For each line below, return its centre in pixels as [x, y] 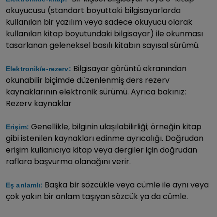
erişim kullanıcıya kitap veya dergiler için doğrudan [101, 150]
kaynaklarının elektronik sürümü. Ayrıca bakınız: [96, 92]
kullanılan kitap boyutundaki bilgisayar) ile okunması [104, 34]
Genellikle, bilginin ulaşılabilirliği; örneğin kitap [115, 127]
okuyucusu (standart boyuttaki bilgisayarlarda [93, 10]
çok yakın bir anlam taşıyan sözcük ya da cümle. [97, 196]
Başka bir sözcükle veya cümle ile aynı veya [126, 185]
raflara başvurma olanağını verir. [68, 162]
